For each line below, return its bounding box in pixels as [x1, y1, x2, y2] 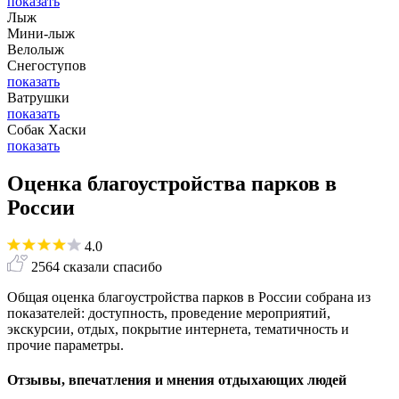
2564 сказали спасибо [31, 259, 162, 274]
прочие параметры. [7, 338, 124, 353]
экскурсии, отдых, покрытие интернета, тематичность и [7, 322, 349, 337]
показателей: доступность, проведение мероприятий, [7, 305, 330, 321]
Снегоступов [7, 58, 86, 74]
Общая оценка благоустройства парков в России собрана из [7, 289, 370, 305]
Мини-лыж [7, 26, 75, 42]
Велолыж [7, 42, 64, 58]
